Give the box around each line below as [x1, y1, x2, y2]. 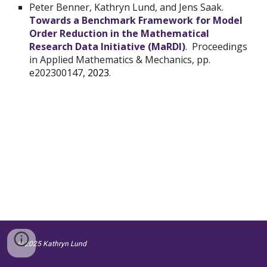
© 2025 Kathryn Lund [17, 240, 87, 248]
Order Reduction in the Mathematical [29, 26, 210, 40]
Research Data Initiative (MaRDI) [29, 39, 186, 53]
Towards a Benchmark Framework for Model [29, 13, 243, 27]
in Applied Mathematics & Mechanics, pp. [29, 52, 211, 66]
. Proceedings [185, 39, 248, 53]
